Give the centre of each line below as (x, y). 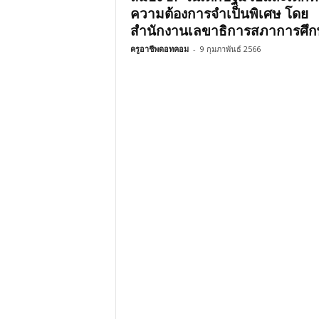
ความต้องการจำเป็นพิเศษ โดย (219, 14)
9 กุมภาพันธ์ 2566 (230, 49)
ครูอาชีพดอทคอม (159, 49)
